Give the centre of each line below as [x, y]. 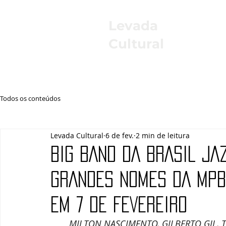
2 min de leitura [163, 135]
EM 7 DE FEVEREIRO [119, 204]
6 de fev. [120, 135]
